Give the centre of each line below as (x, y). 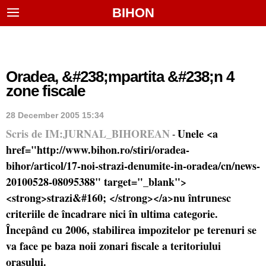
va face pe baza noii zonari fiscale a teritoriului (113, 246)
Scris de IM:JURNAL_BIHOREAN (88, 134)
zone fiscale (45, 91)
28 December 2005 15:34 (55, 115)
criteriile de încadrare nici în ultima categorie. (112, 214)
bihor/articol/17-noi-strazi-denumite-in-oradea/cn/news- (133, 166)
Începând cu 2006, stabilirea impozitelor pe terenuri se (131, 230)
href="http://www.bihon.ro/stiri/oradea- (98, 150)
